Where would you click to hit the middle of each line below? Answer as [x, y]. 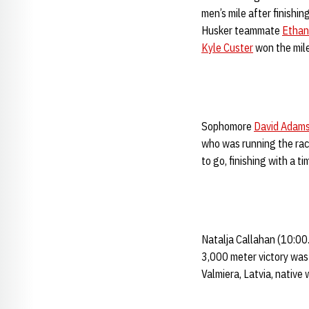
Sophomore [228, 126]
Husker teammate [242, 30]
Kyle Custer [227, 48]
